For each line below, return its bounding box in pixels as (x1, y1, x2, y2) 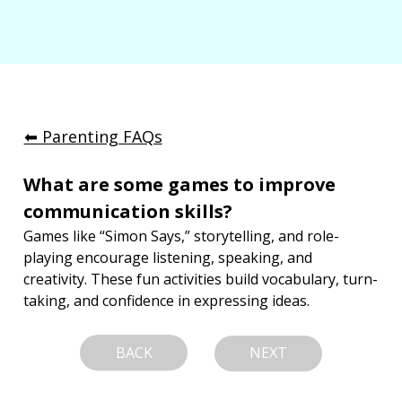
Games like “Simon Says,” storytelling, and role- (23, 225, 340, 246)
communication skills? (23, 198, 233, 223)
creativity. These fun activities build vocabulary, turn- (23, 268, 379, 289)
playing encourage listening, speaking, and (23, 247, 317, 267)
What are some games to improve (23, 171, 341, 197)
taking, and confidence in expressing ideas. (23, 290, 310, 310)
